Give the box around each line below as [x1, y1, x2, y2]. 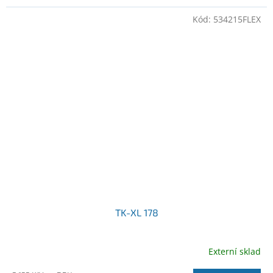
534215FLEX [213, 13, 261, 25]
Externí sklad [208, 245, 261, 257]
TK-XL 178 [115, 207, 158, 219]
